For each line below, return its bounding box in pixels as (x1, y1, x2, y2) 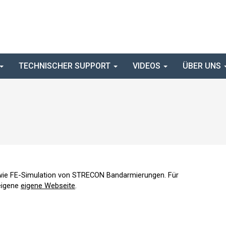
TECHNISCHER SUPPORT (19, 61, 112, 71)
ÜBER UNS (183, 61, 223, 71)
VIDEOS (133, 61, 162, 71)
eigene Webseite (21, 181, 75, 190)
